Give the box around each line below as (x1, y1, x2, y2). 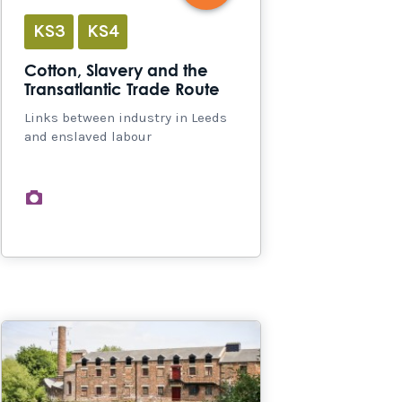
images (54, 188, 101, 205)
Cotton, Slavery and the (24, 63, 208, 80)
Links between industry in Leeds (24, 109, 227, 126)
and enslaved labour (24, 127, 152, 144)
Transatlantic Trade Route (24, 82, 220, 99)
